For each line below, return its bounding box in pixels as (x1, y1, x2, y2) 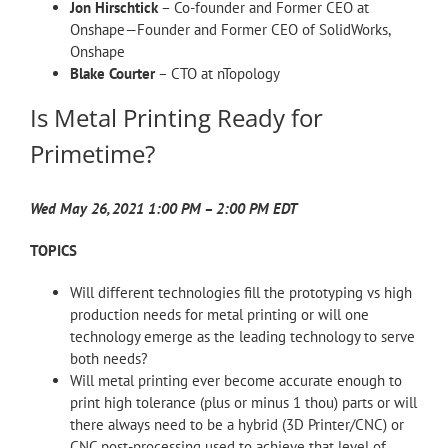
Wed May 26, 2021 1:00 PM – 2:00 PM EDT (30, 199, 297, 219)
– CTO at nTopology (155, 63, 280, 83)
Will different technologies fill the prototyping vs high (70, 283, 412, 303)
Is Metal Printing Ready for (30, 100, 323, 134)
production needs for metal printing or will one (70, 305, 369, 325)
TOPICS (30, 241, 77, 261)
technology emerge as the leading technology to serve (70, 327, 415, 347)
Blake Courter (70, 63, 155, 83)
